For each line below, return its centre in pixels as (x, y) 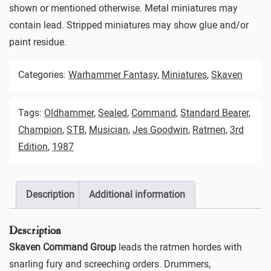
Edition (33, 147)
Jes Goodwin (160, 130)
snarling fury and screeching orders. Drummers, (110, 264)
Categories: (43, 75)
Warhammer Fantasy (113, 75)
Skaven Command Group (63, 247)
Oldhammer (69, 113)
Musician (109, 130)
